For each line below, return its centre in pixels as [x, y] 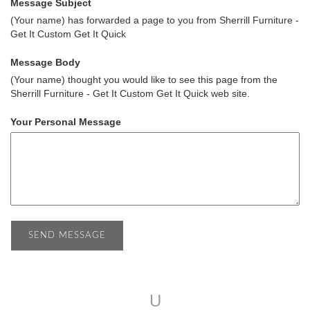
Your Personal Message [66, 122]
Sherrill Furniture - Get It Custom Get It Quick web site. [130, 93]
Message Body [45, 62]
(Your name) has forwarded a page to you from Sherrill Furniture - [155, 20]
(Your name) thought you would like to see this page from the [144, 80]
